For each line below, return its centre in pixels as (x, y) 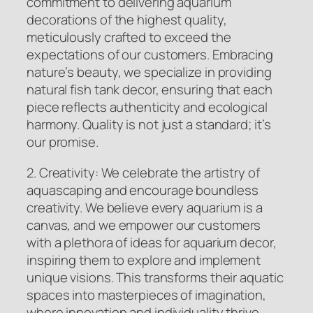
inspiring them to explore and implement (144, 260)
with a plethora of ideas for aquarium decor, (152, 242)
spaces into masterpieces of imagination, (146, 294)
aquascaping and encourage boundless (143, 190)
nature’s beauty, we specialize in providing (149, 72)
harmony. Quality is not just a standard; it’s (149, 125)
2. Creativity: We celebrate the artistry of (143, 172)
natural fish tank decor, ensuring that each (150, 90)
